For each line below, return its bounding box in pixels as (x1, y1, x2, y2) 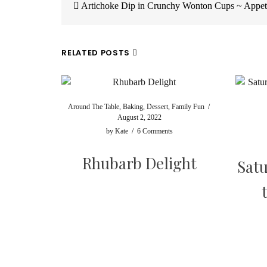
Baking (122, 103, 143, 111)
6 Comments (137, 127, 173, 135)
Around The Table (67, 103, 119, 111)
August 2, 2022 (117, 113, 162, 122)
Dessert (146, 103, 168, 111)
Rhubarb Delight (82, 153, 197, 173)
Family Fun (171, 103, 204, 111)
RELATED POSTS (61, 47, 132, 58)
